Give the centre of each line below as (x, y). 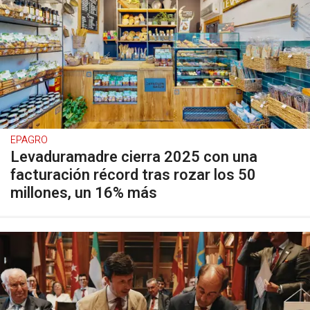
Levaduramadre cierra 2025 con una (134, 157)
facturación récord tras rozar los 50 (133, 175)
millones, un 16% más (84, 193)
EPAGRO (29, 140)
